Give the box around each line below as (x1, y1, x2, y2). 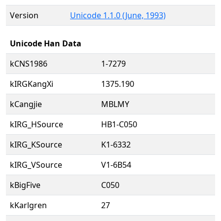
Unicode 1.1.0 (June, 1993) (70, 10, 166, 21)
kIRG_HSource (10, 119, 63, 130)
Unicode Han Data (10, 38, 81, 49)
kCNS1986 (10, 58, 47, 69)
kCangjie (10, 99, 42, 110)
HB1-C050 (101, 119, 137, 130)
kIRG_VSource (10, 159, 62, 170)
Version (10, 10, 38, 21)
